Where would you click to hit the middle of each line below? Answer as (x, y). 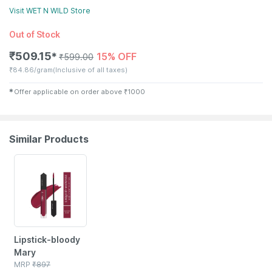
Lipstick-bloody (47, 240)
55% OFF (31, 161)
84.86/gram (33, 70)
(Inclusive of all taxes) (90, 70)
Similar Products (49, 139)
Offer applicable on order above (68, 92)
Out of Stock (35, 34)
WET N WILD (47, 11)
